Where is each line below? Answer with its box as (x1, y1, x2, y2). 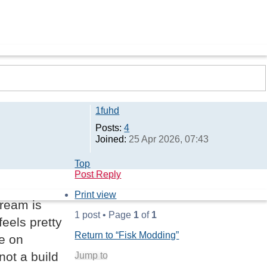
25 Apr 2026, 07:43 (126, 133, 209, 144)
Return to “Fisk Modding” (74, 229, 179, 240)
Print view (74, 189, 117, 200)
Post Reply (74, 169, 122, 179)
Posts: (95, 122, 122, 133)
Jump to (74, 250, 108, 260)
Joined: (95, 133, 127, 144)
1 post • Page (74, 209, 134, 220)
